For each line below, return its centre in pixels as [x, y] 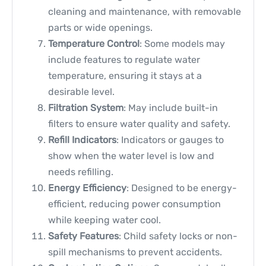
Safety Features [83, 236]
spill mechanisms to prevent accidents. [135, 252]
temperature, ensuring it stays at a [125, 75]
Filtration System [86, 107]
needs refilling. [81, 172]
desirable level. [81, 91]
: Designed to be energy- [182, 188]
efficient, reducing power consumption [134, 204]
